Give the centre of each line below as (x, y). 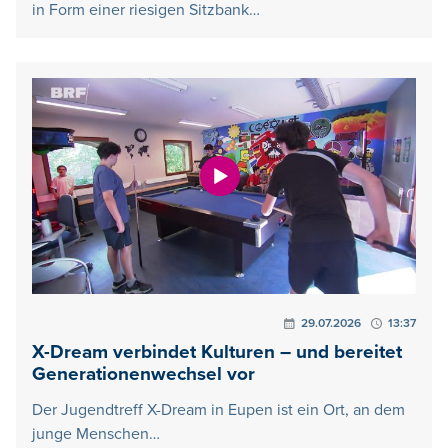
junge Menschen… (96, 434)
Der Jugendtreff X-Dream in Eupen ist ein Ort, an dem (218, 410)
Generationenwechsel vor (143, 375)
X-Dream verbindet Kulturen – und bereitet (217, 353)
